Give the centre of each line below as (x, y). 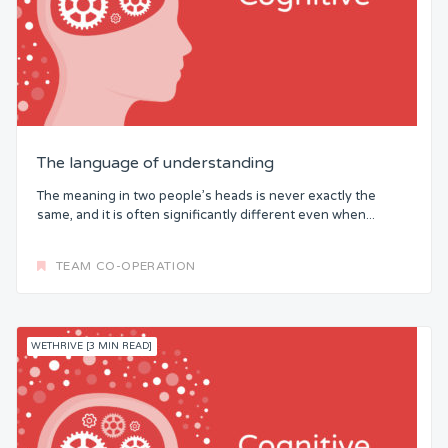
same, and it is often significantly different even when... (206, 215)
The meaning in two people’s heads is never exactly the (206, 196)
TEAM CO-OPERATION (125, 266)
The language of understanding (155, 163)
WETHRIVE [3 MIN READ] (92, 346)
